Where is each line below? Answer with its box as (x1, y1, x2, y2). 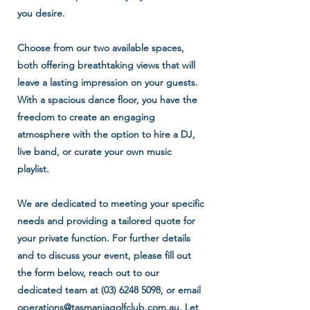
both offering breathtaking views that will (17, 59, 195, 71)
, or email (161, 284, 201, 296)
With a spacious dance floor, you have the (17, 93, 197, 106)
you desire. (17, 7, 65, 19)
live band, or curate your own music (17, 145, 172, 158)
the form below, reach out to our (17, 266, 159, 279)
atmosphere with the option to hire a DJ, (17, 128, 195, 140)
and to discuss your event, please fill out (17, 249, 191, 262)
